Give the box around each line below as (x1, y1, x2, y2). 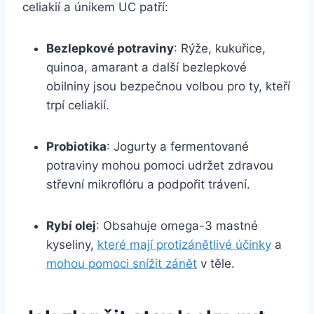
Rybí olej (46, 218, 96, 233)
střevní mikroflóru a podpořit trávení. (46, 177, 250, 191)
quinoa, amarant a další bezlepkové (46, 60, 247, 74)
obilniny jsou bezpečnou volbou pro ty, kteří (46, 78, 290, 93)
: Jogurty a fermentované (107, 139, 249, 153)
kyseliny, (46, 237, 97, 252)
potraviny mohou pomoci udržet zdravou (46, 158, 273, 172)
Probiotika (46, 139, 107, 153)
